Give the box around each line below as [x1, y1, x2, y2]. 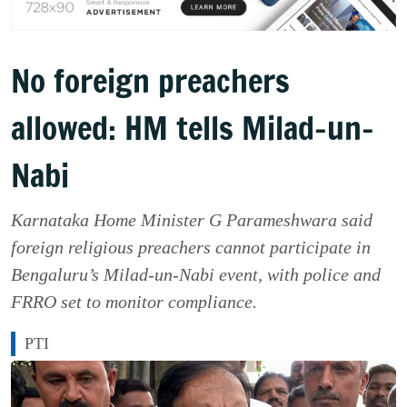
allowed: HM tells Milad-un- [11, 105, 374, 152]
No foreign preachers [11, 58, 290, 104]
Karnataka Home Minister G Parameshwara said [11, 210, 372, 231]
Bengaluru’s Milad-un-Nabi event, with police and [11, 264, 381, 285]
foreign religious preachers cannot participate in [11, 237, 371, 258]
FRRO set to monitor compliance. [11, 292, 257, 313]
